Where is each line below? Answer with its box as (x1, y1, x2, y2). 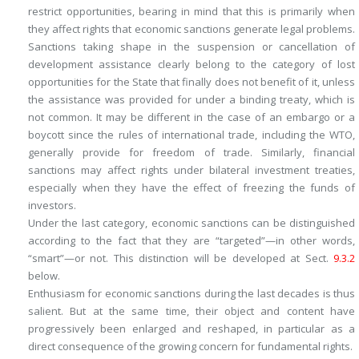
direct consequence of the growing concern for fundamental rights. (28, 339, 353, 354)
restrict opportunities (28, 4, 132, 19)
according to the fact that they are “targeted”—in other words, (28, 233, 355, 248)
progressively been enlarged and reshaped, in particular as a (28, 321, 355, 337)
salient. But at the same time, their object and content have (28, 304, 355, 319)
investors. (28, 198, 76, 213)
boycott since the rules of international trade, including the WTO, (28, 127, 355, 143)
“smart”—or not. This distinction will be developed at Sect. (28, 251, 333, 266)
